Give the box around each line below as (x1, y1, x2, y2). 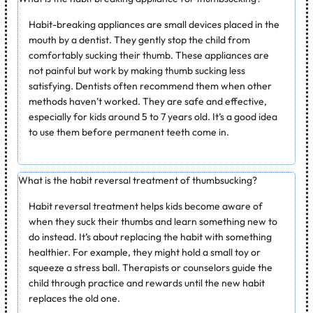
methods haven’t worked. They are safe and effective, (29, 94, 268, 108)
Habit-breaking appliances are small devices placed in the (29, 17, 280, 31)
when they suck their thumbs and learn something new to (29, 214, 278, 228)
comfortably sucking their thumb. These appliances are (29, 48, 270, 61)
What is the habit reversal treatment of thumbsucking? (18, 173, 258, 187)
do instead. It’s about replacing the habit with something (29, 230, 272, 243)
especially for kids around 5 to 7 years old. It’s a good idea (29, 110, 278, 123)
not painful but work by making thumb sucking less (29, 64, 246, 77)
